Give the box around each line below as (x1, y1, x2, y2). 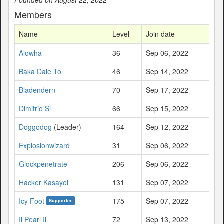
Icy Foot (19, 195, 44, 206)
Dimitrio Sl (19, 103, 51, 113)
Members (14, 7, 52, 21)
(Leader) (52, 121, 81, 132)
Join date (146, 28, 175, 39)
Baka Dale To (19, 66, 61, 76)
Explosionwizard (19, 140, 70, 150)
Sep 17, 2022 (146, 84, 188, 95)
